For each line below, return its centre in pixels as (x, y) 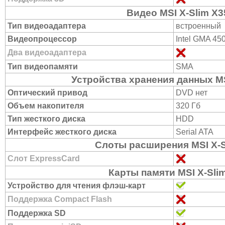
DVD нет (192, 93)
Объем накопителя (46, 106)
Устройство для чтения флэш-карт (77, 186)
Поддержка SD (37, 213)
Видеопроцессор (42, 39)
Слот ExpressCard (44, 158)
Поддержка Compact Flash (60, 199)
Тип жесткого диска (46, 119)
